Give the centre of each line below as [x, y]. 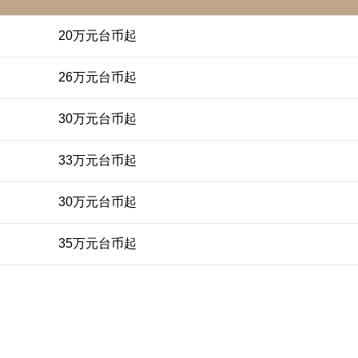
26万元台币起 [97, 78]
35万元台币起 [97, 244]
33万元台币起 [97, 161]
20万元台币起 [97, 36]
